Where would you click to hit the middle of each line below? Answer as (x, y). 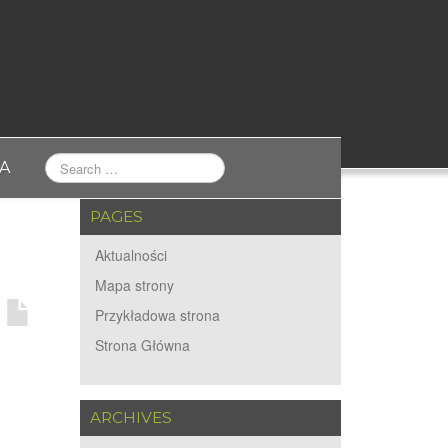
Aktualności (131, 255)
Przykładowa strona (158, 315)
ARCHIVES (131, 417)
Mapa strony (135, 285)
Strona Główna (143, 345)
